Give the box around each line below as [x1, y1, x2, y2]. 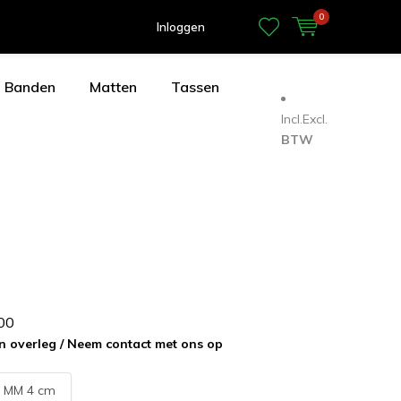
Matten [90, 78, 137, 96]
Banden [4, 78, 55, 96]
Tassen [171, 78, 219, 96]
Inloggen [157, 20, 205, 34]
